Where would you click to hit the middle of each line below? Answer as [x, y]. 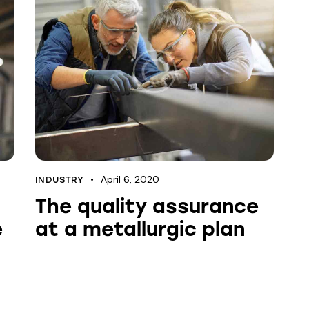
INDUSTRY [59, 179]
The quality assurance [147, 206]
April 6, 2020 [130, 179]
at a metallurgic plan [140, 229]
